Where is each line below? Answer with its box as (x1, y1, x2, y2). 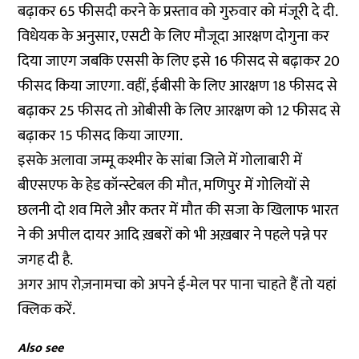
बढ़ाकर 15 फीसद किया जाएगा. (18, 123, 184, 148)
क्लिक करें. (18, 297, 79, 322)
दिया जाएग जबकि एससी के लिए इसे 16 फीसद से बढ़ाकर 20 (18, 49, 341, 74)
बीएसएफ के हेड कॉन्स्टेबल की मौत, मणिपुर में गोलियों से (18, 173, 311, 198)
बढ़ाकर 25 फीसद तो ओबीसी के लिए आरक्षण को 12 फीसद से (18, 99, 341, 123)
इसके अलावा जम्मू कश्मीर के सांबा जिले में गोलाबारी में (18, 148, 303, 173)
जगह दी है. (18, 248, 77, 272)
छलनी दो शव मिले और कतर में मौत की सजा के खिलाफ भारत (18, 198, 340, 223)
